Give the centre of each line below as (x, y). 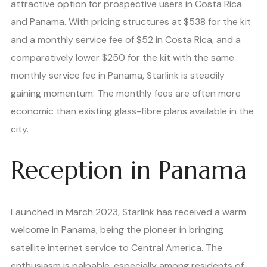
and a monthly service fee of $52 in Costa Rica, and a (126, 39)
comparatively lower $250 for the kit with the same (122, 57)
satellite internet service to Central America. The (117, 247)
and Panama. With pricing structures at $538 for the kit (131, 21)
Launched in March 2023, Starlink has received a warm (128, 212)
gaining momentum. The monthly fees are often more (126, 93)
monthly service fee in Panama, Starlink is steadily (118, 75)
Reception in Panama (129, 170)
